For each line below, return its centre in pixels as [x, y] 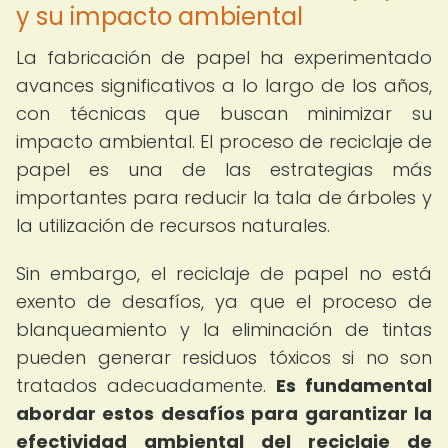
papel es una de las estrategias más [224, 169]
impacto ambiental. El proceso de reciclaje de [224, 141]
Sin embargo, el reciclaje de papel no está [224, 273]
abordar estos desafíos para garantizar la [224, 413]
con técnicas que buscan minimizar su [224, 113]
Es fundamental [354, 385]
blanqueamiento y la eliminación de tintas [224, 329]
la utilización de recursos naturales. [173, 225]
